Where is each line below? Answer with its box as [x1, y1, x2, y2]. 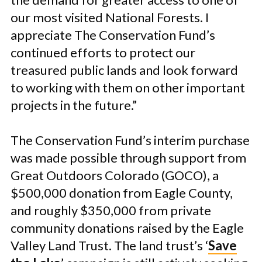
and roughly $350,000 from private [11, 202, 211, 218]
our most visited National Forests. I [11, 9, 209, 25]
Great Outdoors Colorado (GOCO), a [11, 167, 219, 183]
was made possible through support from [11, 150, 246, 166]
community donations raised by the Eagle [11, 220, 244, 236]
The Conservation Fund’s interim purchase [11, 132, 250, 148]
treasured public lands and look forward [11, 62, 238, 78]
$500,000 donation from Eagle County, [11, 185, 233, 201]
